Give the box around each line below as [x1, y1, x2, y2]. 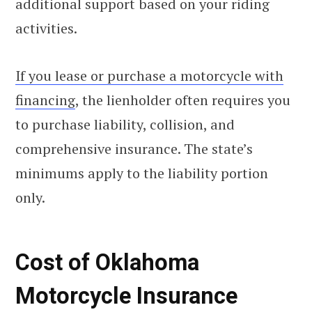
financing [15, 90, 75, 109]
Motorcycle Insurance [15, 283, 237, 310]
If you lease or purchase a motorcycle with [15, 65, 283, 85]
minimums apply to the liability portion [15, 163, 268, 182]
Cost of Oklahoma [15, 249, 199, 276]
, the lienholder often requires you [75, 90, 290, 109]
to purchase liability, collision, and [15, 114, 235, 134]
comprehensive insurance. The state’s [15, 139, 253, 158]
